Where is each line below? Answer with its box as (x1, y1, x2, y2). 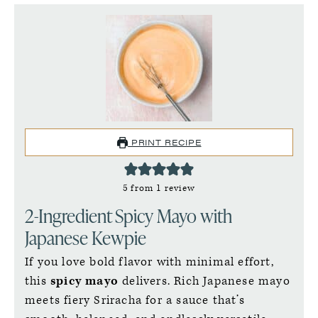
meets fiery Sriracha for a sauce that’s (25, 292, 245, 308)
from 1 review (128, 182, 195, 194)
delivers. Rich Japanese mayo (119, 273, 290, 289)
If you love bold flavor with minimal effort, (25, 254, 274, 270)
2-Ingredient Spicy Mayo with (25, 203, 232, 229)
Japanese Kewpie (25, 225, 146, 251)
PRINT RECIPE (128, 136, 202, 148)
